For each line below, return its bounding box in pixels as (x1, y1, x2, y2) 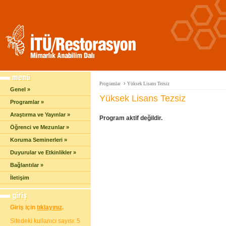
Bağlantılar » (10, 162, 43, 168)
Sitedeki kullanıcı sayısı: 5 (10, 217, 80, 224)
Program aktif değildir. (99, 115, 162, 122)
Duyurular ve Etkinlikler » (10, 149, 76, 155)
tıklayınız (37, 204, 62, 211)
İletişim (10, 175, 29, 181)
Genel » (10, 86, 30, 92)
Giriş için (10, 204, 37, 211)
